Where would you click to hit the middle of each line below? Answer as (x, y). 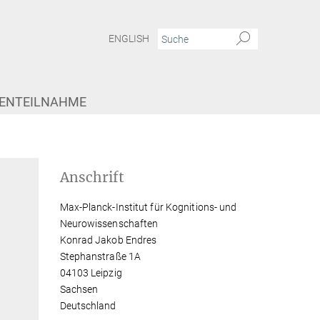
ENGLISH (129, 39)
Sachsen (79, 289)
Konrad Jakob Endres (108, 240)
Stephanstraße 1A (100, 256)
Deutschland (88, 306)
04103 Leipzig (91, 273)
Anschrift (92, 177)
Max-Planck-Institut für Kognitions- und (148, 207)
